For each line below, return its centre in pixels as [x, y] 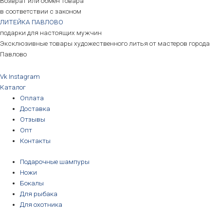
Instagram [24, 77]
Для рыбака [39, 193]
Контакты [36, 141]
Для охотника [41, 204]
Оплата [32, 98]
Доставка [35, 109]
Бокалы [32, 183]
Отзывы [33, 119]
